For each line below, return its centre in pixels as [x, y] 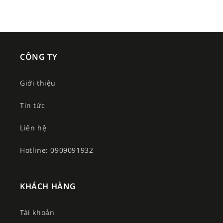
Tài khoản [37, 212]
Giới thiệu [38, 83]
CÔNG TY [39, 56]
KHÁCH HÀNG [48, 186]
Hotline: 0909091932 [57, 150]
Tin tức [33, 105]
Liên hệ [33, 127]
